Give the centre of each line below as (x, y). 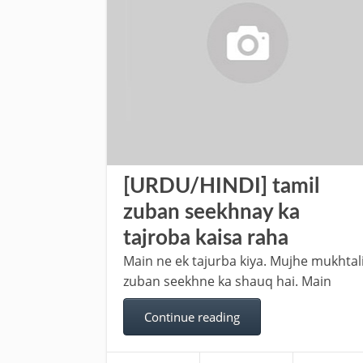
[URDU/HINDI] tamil (221, 186)
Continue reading (192, 317)
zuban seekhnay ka (211, 212)
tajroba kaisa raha (206, 238)
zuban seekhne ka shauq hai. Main (227, 281)
